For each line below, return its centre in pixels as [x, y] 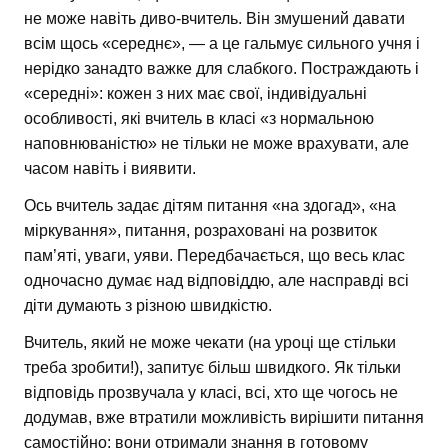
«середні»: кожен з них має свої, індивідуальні [195, 94]
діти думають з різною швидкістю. [148, 306]
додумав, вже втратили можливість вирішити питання [224, 418]
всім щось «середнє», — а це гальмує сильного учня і [222, 44]
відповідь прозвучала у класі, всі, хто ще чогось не [211, 393]
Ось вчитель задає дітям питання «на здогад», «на [210, 206]
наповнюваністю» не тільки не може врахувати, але [216, 144]
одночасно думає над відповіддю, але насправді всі [216, 281]
